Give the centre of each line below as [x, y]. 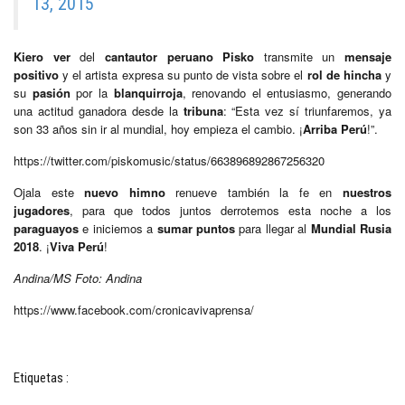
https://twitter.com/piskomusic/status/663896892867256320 [169, 160]
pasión [51, 92]
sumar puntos [196, 228]
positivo [36, 74]
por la [92, 92]
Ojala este [49, 192]
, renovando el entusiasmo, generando [287, 92]
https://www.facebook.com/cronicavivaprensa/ [134, 309]
